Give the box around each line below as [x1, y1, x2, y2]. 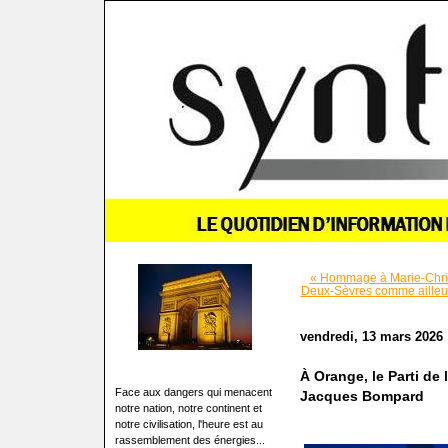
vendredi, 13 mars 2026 [299, 329, 443, 344]
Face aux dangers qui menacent [114, 386, 272, 398]
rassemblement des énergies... [114, 434, 265, 446]
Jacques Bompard [299, 389, 424, 404]
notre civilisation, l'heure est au [114, 418, 263, 430]
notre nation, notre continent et [114, 402, 262, 414]
